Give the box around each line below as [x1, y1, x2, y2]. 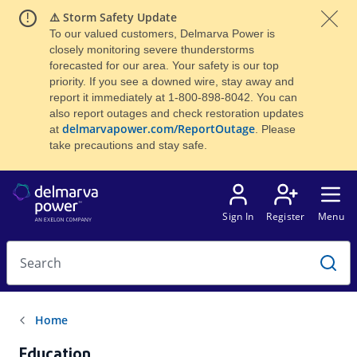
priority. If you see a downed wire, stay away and [49, 75, 294, 88]
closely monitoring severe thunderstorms [49, 43, 254, 56]
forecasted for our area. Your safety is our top [49, 59, 279, 72]
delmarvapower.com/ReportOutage [61, 121, 255, 136]
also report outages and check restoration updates [49, 107, 304, 120]
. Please [254, 123, 296, 135]
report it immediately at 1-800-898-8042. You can [49, 91, 297, 104]
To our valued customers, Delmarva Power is [49, 27, 275, 40]
